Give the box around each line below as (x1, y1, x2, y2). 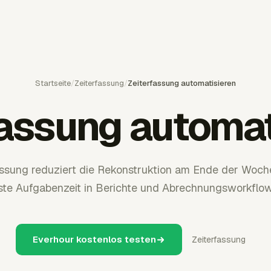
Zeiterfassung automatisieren (128, 78, 236, 88)
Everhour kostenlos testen (33, 233, 156, 245)
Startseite (35, 78, 71, 88)
